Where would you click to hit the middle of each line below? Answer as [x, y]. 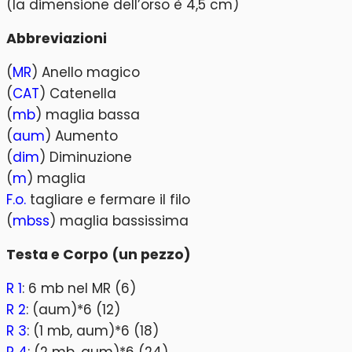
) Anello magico [86, 72]
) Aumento [81, 136]
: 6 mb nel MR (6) [79, 289]
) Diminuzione [86, 157]
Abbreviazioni [57, 39]
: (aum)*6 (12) [73, 310]
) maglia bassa [88, 114]
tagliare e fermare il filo [108, 199]
